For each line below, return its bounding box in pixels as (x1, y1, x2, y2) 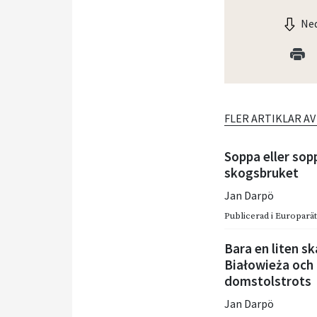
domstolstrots (224, 272, 312, 290)
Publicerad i (224, 210, 276, 222)
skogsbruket (224, 164, 299, 182)
